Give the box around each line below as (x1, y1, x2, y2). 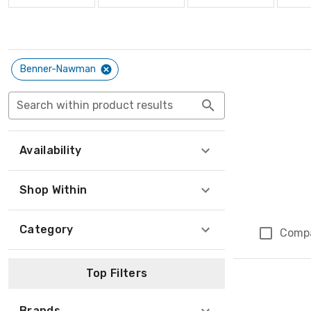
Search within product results (17, 99, 173, 112)
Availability (19, 144, 82, 157)
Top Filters (85, 267, 148, 280)
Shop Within (19, 183, 87, 196)
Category (19, 223, 74, 236)
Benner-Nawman (20, 63, 96, 75)
